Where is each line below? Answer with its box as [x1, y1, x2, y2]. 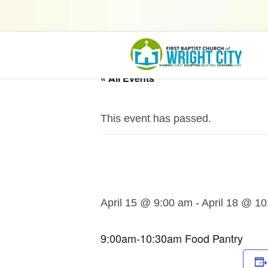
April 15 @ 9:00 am [100, 197, 193, 209]
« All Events [100, 71, 154, 86]
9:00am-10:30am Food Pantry [100, 230, 243, 246]
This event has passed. [107, 112, 211, 125]
